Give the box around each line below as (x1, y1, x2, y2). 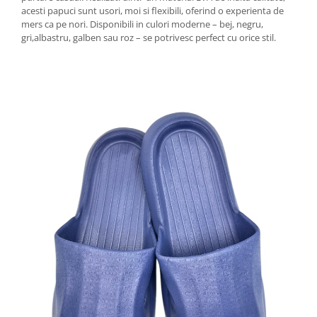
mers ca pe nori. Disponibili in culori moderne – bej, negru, (21, 18, 263, 30)
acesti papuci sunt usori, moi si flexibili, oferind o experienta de (21, 4, 284, 17)
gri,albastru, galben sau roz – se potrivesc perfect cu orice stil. (21, 31, 276, 44)
